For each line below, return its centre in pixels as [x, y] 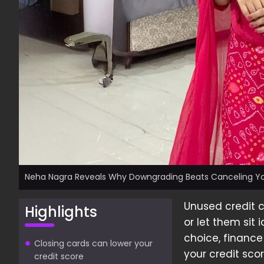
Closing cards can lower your [93, 243]
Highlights [61, 212]
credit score [59, 256]
